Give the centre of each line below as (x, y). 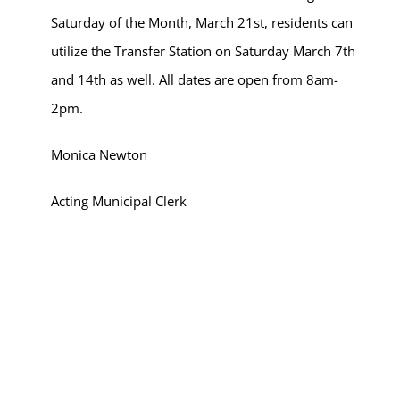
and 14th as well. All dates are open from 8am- (195, 79)
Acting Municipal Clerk (119, 201)
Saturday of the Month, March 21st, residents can (202, 22)
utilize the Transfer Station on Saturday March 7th (203, 51)
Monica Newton (99, 154)
